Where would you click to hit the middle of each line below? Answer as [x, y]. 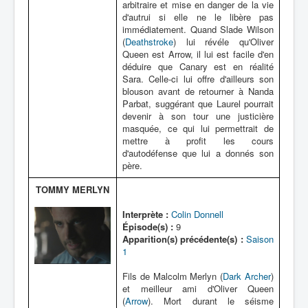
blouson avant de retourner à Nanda [198, 91]
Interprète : [145, 214]
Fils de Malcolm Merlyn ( [173, 276]
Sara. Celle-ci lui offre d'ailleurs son [198, 79]
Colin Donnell [197, 214]
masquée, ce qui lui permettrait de [198, 128]
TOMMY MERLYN [73, 189]
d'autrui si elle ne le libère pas [198, 17]
